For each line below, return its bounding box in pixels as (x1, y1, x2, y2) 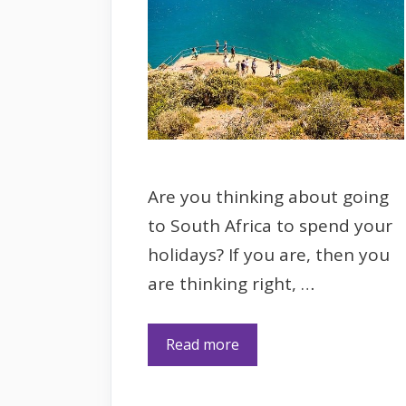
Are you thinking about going (148, 184, 389, 208)
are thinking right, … (148, 271, 314, 295)
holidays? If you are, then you (148, 242, 390, 266)
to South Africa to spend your (148, 213, 392, 237)
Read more (166, 334, 239, 355)
